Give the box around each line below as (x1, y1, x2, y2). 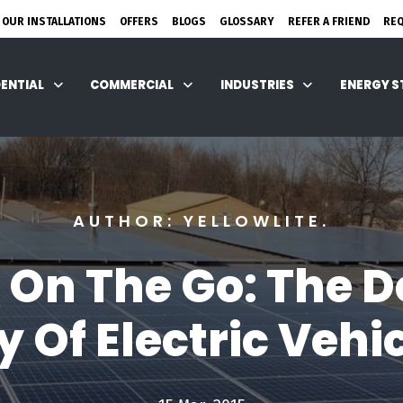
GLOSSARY (219, 15, 274, 28)
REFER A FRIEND (288, 15, 370, 28)
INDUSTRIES (219, 76, 294, 94)
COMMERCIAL (90, 76, 175, 94)
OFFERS (120, 15, 158, 28)
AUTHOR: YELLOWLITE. (73, 210, 330, 232)
